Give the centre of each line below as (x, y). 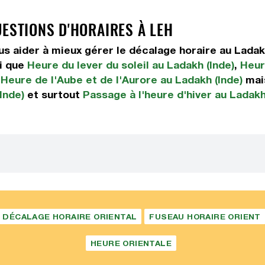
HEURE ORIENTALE (131, 243)
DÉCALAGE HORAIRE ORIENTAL (70, 216)
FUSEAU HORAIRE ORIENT (205, 216)
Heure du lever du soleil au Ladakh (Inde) (131, 65)
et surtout (54, 94)
